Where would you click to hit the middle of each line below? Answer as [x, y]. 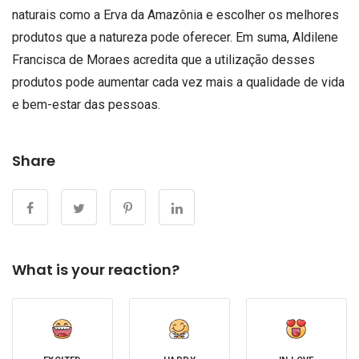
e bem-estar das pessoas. [86, 105]
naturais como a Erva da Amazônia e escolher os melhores [175, 15]
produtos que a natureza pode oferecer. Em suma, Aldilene [175, 38]
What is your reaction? [96, 270]
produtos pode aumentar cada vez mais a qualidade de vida [178, 83]
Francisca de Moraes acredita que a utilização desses [163, 60]
